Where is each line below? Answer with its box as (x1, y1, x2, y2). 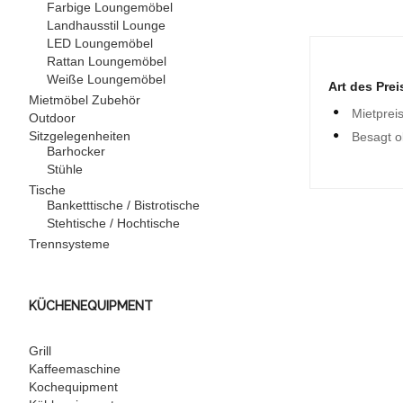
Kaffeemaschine (29, 362, 121, 376)
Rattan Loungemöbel (47, 54, 166, 68)
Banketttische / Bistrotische (47, 198, 200, 212)
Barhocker (47, 144, 105, 158)
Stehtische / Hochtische (47, 216, 180, 230)
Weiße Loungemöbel (47, 72, 166, 86)
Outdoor (29, 111, 76, 125)
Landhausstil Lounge (47, 18, 166, 32)
